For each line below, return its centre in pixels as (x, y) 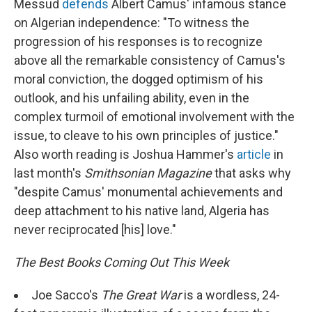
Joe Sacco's (66, 295)
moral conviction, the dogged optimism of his (139, 79)
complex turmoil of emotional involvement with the (154, 117)
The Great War (141, 295)
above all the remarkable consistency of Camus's (150, 61)
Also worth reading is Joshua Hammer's (125, 155)
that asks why (251, 173)
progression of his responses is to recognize (138, 42)
